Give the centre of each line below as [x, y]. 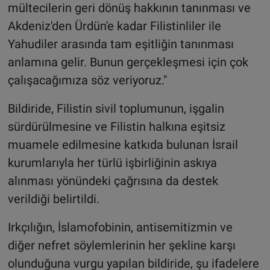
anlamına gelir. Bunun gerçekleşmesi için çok [128, 62]
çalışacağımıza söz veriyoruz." [87, 80]
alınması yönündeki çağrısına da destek [113, 181]
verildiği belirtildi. [53, 199]
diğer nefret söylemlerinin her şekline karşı [121, 245]
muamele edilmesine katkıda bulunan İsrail [123, 144]
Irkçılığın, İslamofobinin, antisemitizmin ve [120, 227]
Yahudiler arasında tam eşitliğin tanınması [121, 44]
